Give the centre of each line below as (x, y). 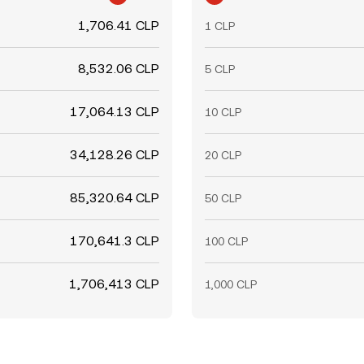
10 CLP (223, 112)
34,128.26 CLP (115, 155)
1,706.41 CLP (119, 26)
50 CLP (223, 198)
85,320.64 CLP (115, 198)
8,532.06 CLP (119, 69)
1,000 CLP (231, 284)
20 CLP (223, 155)
